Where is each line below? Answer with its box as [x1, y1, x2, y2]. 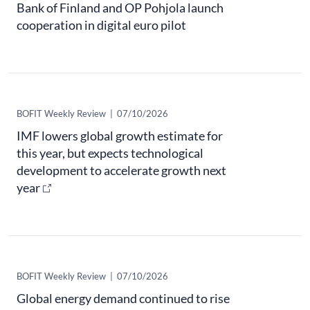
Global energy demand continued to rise [17, 291, 230, 307]
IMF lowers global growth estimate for [17, 128, 223, 144]
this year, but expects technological [17, 145, 203, 161]
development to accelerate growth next [17, 163, 226, 179]
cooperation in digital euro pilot [17, 17, 186, 33]
